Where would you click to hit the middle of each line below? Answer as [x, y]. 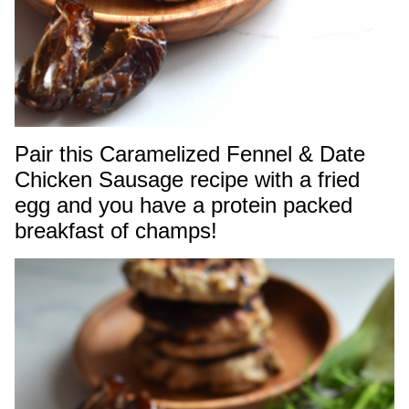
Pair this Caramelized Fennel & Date [190, 153]
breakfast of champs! [116, 230]
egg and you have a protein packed [184, 204]
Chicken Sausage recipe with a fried [187, 179]
